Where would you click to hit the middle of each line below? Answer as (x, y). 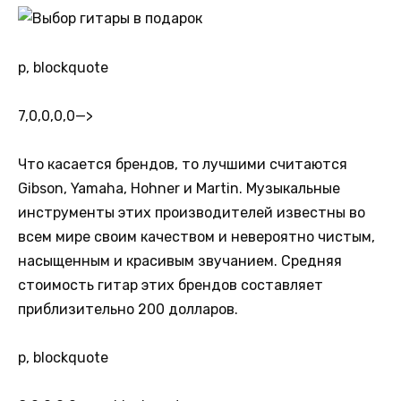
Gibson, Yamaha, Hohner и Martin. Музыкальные (179, 189)
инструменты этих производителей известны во (192, 213)
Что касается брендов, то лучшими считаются (183, 165)
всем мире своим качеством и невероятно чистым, (196, 237)
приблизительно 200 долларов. (128, 310)
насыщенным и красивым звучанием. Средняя (180, 261)
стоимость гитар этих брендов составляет (171, 286)
